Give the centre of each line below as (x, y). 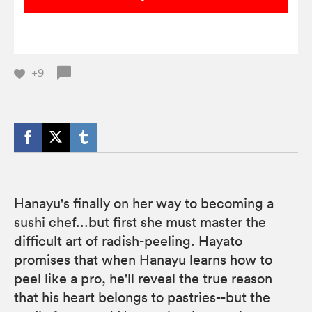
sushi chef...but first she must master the (140, 222)
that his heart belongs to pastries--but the (142, 297)
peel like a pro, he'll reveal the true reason (143, 278)
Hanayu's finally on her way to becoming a (144, 203)
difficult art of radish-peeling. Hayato (128, 241)
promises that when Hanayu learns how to (143, 259)
